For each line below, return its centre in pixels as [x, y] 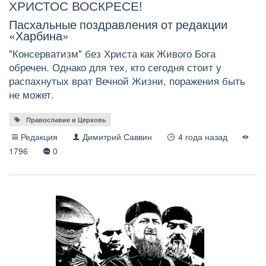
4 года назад [208, 137]
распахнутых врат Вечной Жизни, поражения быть [127, 81]
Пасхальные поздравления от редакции [118, 24]
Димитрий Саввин [118, 137]
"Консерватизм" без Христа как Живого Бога [112, 54]
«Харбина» [39, 35]
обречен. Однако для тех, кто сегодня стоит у [115, 67]
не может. [31, 95]
